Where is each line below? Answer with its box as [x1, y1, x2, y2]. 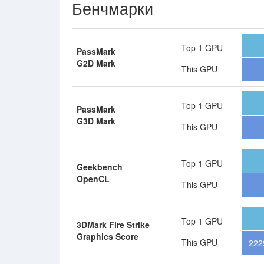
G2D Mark [77, 57, 115, 69]
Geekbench [77, 161, 123, 173]
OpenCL [77, 173, 110, 184]
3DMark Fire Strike [77, 219, 150, 230]
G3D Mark [77, 115, 115, 127]
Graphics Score [77, 230, 138, 242]
